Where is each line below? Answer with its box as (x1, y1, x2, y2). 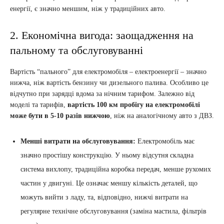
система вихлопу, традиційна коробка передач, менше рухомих (20, 165, 211, 173)
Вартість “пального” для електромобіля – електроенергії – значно (10, 68, 206, 75)
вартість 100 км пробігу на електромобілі (67, 101, 200, 108)
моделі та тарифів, (10, 101, 67, 108)
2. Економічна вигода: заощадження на (10, 29, 193, 41)
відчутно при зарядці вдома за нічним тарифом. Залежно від (10, 90, 194, 97)
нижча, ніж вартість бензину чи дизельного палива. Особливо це (10, 79, 208, 86)
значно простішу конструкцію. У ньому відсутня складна (20, 151, 193, 159)
